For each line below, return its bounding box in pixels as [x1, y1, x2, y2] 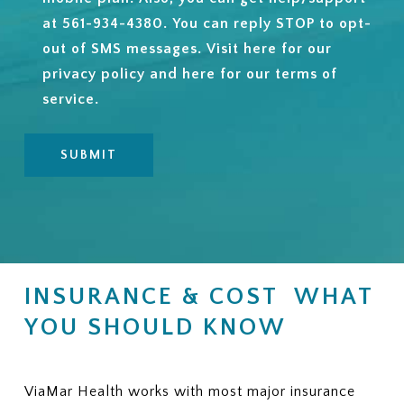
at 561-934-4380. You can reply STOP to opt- [41, 15, 372, 32]
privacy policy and [41, 66, 182, 83]
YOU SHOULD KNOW [23, 314, 287, 341]
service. [41, 91, 99, 108]
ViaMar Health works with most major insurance [23, 382, 355, 399]
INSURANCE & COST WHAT [23, 283, 373, 310]
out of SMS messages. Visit [41, 41, 243, 58]
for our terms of [215, 66, 337, 83]
